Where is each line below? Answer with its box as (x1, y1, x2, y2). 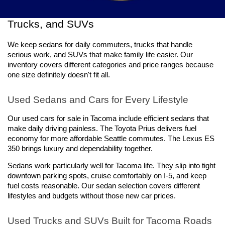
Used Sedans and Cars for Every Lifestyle (8, 94, 188, 105)
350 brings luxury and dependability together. (8, 145, 153, 153)
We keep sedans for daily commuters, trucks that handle (8, 40, 192, 49)
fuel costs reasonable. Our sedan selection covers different (8, 181, 200, 190)
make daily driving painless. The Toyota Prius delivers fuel (8, 125, 196, 133)
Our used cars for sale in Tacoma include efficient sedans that (8, 115, 209, 123)
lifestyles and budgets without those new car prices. (8, 191, 176, 200)
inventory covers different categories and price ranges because (8, 60, 213, 69)
